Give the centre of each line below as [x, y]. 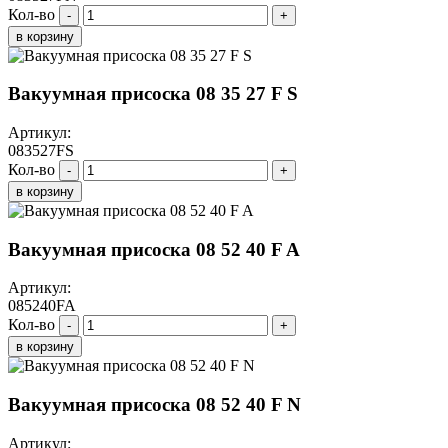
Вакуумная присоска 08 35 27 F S [153, 94]
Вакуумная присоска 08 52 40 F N [154, 405]
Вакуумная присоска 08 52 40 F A [154, 249]
